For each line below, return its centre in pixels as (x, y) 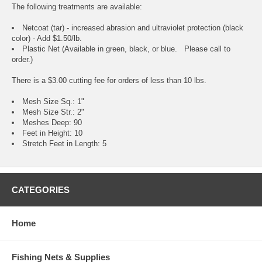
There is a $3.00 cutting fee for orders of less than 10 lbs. (109, 81)
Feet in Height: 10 (52, 133)
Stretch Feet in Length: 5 (64, 144)
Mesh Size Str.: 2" (53, 112)
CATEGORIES (41, 190)
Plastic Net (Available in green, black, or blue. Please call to (126, 49)
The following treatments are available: (77, 7)
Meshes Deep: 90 (52, 123)
